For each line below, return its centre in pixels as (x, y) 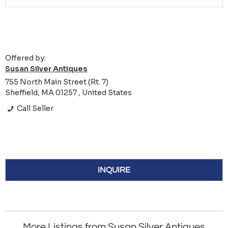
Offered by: (25, 58)
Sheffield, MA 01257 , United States (68, 93)
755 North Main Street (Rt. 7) (57, 82)
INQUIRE (114, 170)
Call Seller (35, 109)
